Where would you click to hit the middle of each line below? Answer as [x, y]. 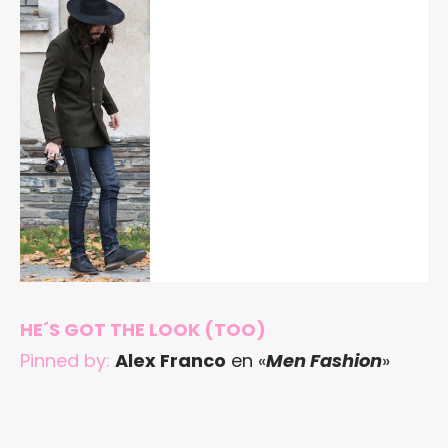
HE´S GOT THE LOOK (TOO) [143, 330]
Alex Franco [170, 361]
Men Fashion [324, 361]
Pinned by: [65, 361]
